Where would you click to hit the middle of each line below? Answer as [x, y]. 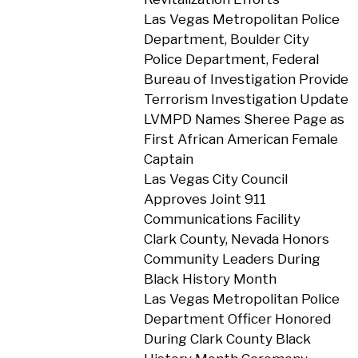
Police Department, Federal [231, 59]
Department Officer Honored [237, 319]
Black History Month [210, 279]
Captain [168, 159]
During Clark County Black [227, 339]
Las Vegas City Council [215, 179]
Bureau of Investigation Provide [246, 79]
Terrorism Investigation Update [246, 99]
